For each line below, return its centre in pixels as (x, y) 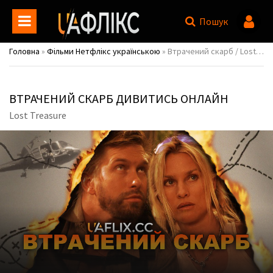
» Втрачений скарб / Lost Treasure (208, 51)
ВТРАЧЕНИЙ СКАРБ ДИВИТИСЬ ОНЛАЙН (119, 98)
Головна (24, 51)
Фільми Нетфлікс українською (104, 51)
